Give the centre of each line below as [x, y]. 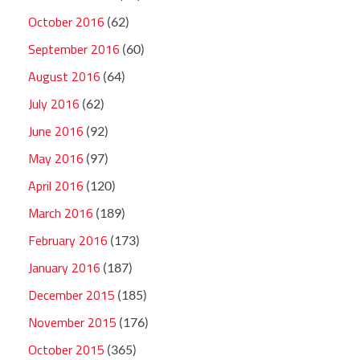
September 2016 [74, 49]
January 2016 [64, 267]
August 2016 [64, 76]
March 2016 [61, 213]
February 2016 [68, 240]
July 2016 [54, 103]
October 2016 [66, 21]
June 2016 [56, 131]
